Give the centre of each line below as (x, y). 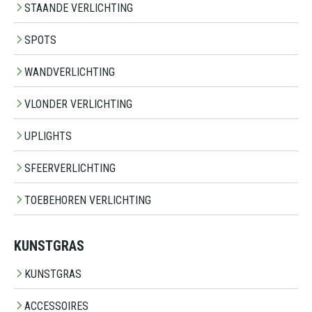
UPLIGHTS (48, 136)
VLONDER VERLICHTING (78, 104)
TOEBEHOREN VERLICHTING (88, 201)
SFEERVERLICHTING (70, 169)
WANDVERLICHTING (70, 72)
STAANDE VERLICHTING (79, 8)
